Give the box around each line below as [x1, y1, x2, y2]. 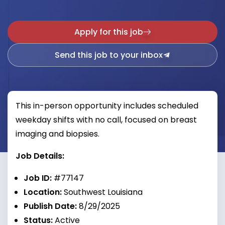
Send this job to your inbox [55, 49, 163, 61]
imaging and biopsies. [16, 128, 99, 140]
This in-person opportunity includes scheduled [16, 100, 198, 111]
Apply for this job [74, 26, 143, 38]
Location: [24, 186, 62, 198]
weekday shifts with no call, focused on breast [16, 114, 197, 126]
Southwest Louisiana [62, 186, 143, 198]
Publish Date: [24, 200, 77, 212]
